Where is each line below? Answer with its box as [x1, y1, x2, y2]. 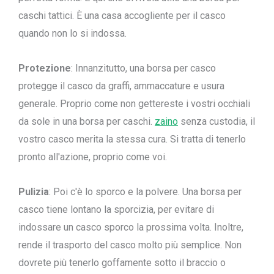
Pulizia [18, 186, 49, 198]
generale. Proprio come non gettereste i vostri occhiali [18, 98, 250, 109]
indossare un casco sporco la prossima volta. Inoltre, [18, 221, 243, 233]
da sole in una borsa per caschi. [18, 116, 155, 127]
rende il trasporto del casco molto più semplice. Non [18, 239, 242, 251]
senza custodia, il [178, 116, 255, 127]
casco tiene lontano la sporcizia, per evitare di [18, 204, 214, 215]
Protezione [18, 62, 71, 74]
